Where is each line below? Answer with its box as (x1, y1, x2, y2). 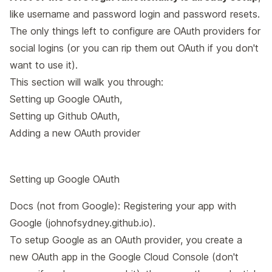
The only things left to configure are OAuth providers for (10, 25, 260, 38)
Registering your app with (123, 200, 236, 212)
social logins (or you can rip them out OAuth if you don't (10, 42, 259, 55)
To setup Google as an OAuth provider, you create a (10, 234, 242, 246)
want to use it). (10, 59, 78, 72)
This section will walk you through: (10, 76, 163, 89)
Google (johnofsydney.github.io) (10, 217, 153, 229)
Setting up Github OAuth (10, 110, 117, 123)
